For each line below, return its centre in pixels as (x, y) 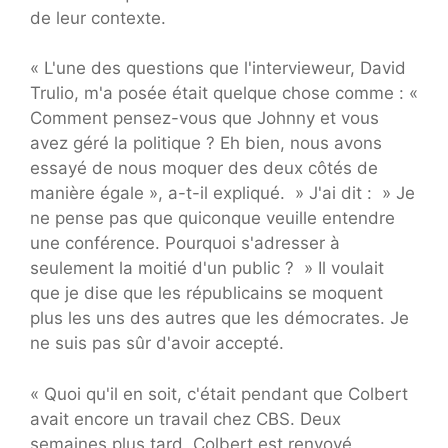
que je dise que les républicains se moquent (206, 293)
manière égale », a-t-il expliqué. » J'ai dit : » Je (222, 193)
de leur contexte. (98, 17)
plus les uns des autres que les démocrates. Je (219, 318)
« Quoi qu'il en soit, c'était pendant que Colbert (219, 393)
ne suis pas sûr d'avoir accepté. (157, 343)
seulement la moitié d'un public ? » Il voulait (207, 268)
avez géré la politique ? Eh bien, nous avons (206, 143)
